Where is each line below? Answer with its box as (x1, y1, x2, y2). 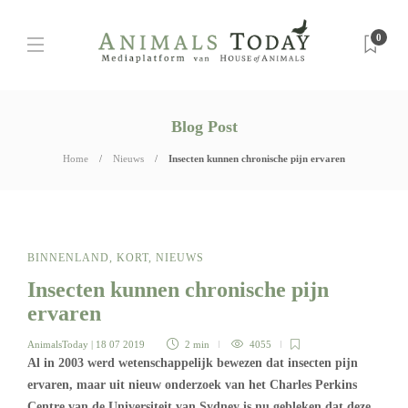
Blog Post (170, 117, 238, 136)
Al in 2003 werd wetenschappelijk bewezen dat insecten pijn (27, 356, 358, 370)
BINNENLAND (27, 251, 109, 264)
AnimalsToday (27, 339, 88, 350)
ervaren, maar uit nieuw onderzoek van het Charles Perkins (27, 378, 357, 392)
